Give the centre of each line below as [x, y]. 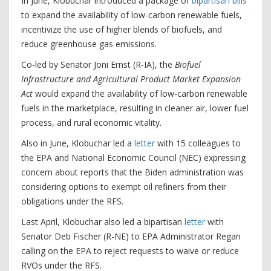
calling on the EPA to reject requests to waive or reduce [130, 251]
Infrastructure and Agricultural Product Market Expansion [131, 79]
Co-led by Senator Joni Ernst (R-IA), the [98, 64]
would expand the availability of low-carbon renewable [141, 93]
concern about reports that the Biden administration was [132, 172]
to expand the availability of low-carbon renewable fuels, [132, 15]
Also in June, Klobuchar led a [78, 143]
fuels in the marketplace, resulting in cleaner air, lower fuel [135, 108]
